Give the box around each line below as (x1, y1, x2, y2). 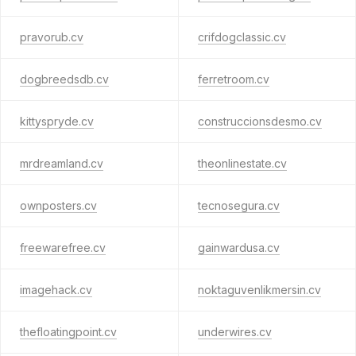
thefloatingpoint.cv (20, 325, 117, 339)
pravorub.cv (20, 30, 83, 44)
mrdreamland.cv (20, 157, 103, 170)
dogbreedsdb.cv (20, 72, 109, 86)
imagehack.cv (20, 283, 92, 296)
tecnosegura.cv (197, 199, 280, 212)
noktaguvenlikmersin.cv (197, 283, 321, 296)
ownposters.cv (20, 199, 97, 212)
